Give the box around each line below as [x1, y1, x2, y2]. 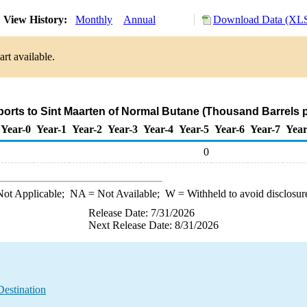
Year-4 [143, 123, 173, 135]
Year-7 [250, 123, 280, 135]
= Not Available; [85, 188, 165, 199]
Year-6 [214, 123, 245, 135]
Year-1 [36, 123, 66, 135]
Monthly [75, 14, 112, 25]
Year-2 [72, 123, 102, 135]
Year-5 [179, 123, 209, 135]
